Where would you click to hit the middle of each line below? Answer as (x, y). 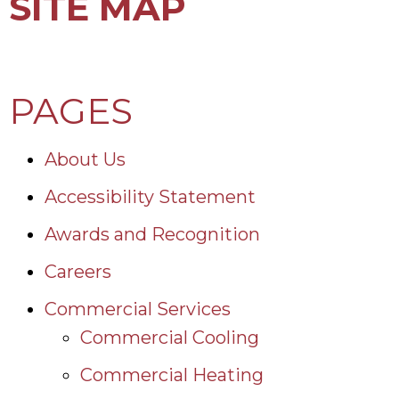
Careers (78, 271)
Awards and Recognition (152, 234)
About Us (85, 159)
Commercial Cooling (170, 337)
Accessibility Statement (150, 196)
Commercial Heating (172, 375)
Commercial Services (138, 309)
